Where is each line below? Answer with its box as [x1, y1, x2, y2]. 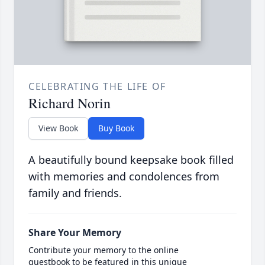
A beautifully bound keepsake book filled [28, 153, 234, 167]
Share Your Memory [28, 226, 121, 240]
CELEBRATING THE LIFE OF [28, 80, 166, 93]
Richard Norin [28, 93, 111, 113]
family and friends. [28, 186, 122, 201]
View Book [38, 122, 78, 134]
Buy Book [98, 122, 134, 134]
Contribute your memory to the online [28, 244, 179, 256]
